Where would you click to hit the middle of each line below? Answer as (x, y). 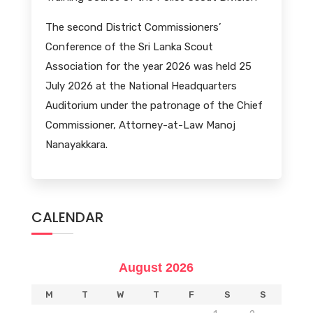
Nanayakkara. (76, 144)
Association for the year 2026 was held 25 (148, 66)
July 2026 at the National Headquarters (141, 86)
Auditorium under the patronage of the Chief (154, 105)
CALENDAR (67, 218)
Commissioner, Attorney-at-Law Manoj (140, 125)
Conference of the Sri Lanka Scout (129, 46)
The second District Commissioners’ (133, 27)
